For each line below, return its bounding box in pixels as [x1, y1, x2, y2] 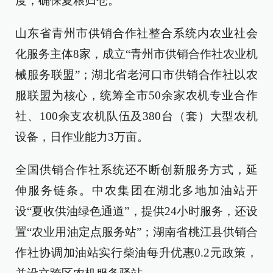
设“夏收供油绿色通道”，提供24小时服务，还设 [15, 205, 258, 218]
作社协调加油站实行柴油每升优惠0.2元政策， [15, 246, 258, 259]
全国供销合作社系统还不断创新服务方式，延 [15, 163, 258, 176]
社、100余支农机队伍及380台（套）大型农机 [15, 110, 258, 122]
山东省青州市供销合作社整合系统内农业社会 [15, 27, 258, 40]
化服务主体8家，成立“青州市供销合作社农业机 [15, 48, 258, 60]
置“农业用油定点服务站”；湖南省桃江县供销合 [15, 225, 258, 238]
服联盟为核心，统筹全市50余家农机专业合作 [15, 89, 258, 102]
